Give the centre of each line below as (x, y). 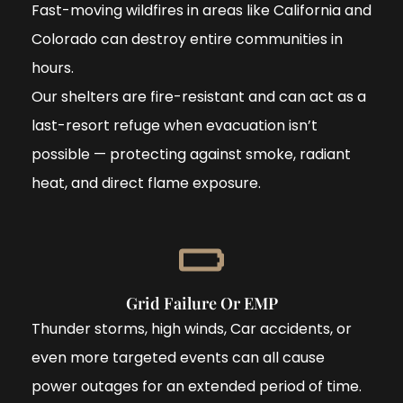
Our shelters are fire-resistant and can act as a (199, 96)
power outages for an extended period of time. (197, 386)
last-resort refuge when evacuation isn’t (175, 125)
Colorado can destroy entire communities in (187, 39)
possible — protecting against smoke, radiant (191, 154)
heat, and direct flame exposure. (146, 183)
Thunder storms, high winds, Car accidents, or (192, 328)
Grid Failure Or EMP (201, 303)
